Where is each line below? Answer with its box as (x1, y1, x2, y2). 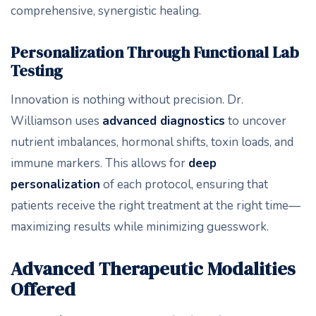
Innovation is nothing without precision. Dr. (11, 92, 243, 108)
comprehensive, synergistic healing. (11, 3, 201, 19)
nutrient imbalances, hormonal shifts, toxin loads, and (11, 134, 293, 150)
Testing (11, 60, 63, 81)
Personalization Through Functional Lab (11, 42, 299, 63)
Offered (11, 276, 75, 302)
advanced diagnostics (102, 113, 225, 129)
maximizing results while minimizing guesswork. (11, 219, 269, 235)
